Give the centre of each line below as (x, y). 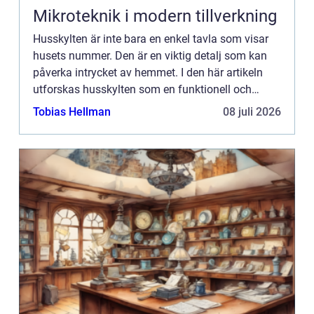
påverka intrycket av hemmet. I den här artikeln (148, 73)
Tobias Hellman (72, 112)
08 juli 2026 (252, 112)
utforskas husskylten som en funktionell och (142, 90)
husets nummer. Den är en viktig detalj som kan (150, 56)
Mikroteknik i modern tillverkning (155, 16)
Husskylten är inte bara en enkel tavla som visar (151, 39)
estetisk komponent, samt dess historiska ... (141, 107)
